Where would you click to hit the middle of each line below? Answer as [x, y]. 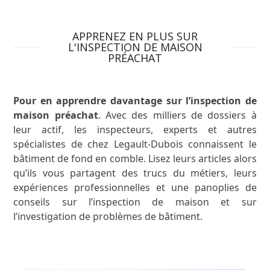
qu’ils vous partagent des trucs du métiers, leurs [135, 173]
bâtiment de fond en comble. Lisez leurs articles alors [135, 158]
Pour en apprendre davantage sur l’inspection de [135, 100]
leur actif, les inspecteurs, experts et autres [135, 129]
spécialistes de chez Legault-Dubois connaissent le [135, 144]
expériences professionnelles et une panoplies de [135, 187]
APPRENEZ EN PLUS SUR [135, 36]
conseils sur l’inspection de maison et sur [135, 202]
